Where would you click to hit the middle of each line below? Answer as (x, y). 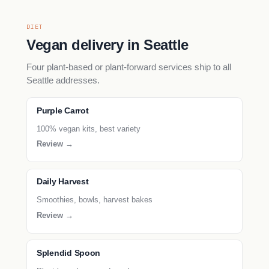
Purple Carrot (63, 110)
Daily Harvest (63, 182)
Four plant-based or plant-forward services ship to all (129, 67)
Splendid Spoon (69, 253)
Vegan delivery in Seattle (107, 44)
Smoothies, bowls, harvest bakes (95, 200)
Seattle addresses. (63, 80)
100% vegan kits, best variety (89, 128)
